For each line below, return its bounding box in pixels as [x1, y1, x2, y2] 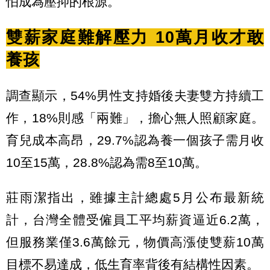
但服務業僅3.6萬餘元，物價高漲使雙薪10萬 [6, 234, 264, 249]
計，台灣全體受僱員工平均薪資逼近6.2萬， [6, 212, 264, 227]
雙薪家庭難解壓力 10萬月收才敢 [6, 28, 264, 46]
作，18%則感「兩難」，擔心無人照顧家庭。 [6, 111, 264, 125]
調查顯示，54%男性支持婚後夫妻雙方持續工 [6, 89, 264, 103]
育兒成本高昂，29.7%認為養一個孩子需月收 [6, 133, 264, 148]
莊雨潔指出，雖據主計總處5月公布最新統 [6, 190, 264, 204]
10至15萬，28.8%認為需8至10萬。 [6, 155, 207, 170]
